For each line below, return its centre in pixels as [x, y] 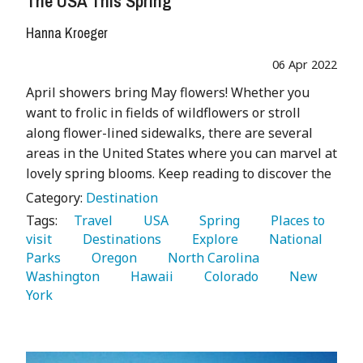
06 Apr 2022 [305, 65]
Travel [90, 221]
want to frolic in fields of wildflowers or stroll [163, 113]
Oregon [111, 258]
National [291, 239]
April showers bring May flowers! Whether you [168, 93]
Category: [56, 198]
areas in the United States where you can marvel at [181, 154]
